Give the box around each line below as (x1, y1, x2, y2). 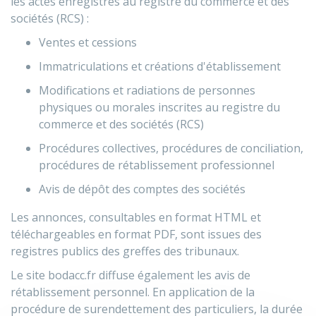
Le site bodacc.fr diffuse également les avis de (11, 267, 250, 283)
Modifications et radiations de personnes (39, 83, 255, 98)
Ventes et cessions (39, 35, 137, 50)
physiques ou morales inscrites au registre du (39, 99, 280, 115)
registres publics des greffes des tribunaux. (11, 243, 239, 259)
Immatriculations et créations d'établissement (39, 59, 281, 74)
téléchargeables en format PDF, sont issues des (11, 226, 262, 242)
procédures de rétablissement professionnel (39, 157, 274, 173)
